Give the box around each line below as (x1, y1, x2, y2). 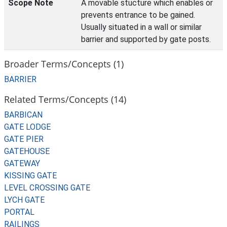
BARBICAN (4, 110, 43, 120)
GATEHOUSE (4, 146, 50, 156)
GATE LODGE (4, 122, 51, 132)
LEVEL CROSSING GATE (4, 183, 90, 193)
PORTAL (4, 207, 34, 217)
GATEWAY (4, 159, 40, 168)
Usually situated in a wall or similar (81, 22, 202, 32)
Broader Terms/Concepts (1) (4, 57, 124, 70)
